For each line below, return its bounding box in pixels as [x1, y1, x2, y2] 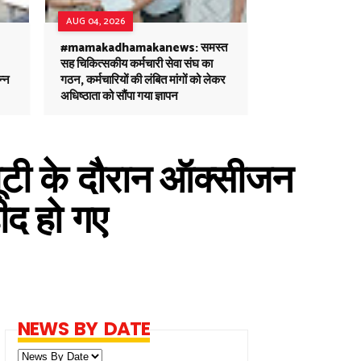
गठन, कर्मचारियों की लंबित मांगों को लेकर [60, 70, 226, 90]
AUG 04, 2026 [66, 14, 125, 29]
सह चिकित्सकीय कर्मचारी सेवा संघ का [60, 54, 213, 74]
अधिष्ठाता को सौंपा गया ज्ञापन [60, 86, 178, 106]
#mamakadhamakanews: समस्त [60, 38, 227, 58]
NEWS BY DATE [18, 316, 151, 342]
